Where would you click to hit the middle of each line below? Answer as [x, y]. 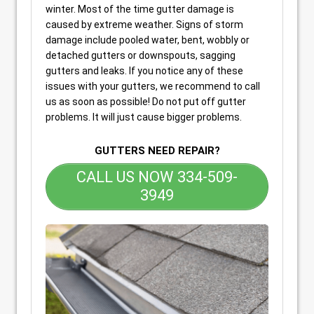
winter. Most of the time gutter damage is [140, 9]
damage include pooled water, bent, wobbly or [148, 40]
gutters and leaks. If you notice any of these [144, 70]
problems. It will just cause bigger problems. [144, 117]
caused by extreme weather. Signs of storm [144, 24]
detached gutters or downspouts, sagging [141, 55]
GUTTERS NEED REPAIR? [157, 150]
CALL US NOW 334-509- [157, 177]
